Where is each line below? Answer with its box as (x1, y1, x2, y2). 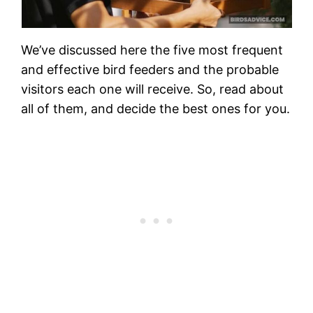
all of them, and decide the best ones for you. (21, 101, 291, 116)
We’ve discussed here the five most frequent (21, 42, 284, 57)
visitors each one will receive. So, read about (21, 81, 284, 96)
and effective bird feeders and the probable (21, 61, 279, 77)
